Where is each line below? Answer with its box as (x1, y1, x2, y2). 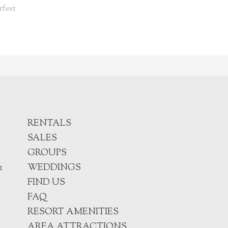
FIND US (27, 176, 65, 189)
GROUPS (27, 147, 67, 160)
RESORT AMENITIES (27, 206, 119, 219)
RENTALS (27, 117, 71, 130)
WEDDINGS (27, 161, 81, 175)
